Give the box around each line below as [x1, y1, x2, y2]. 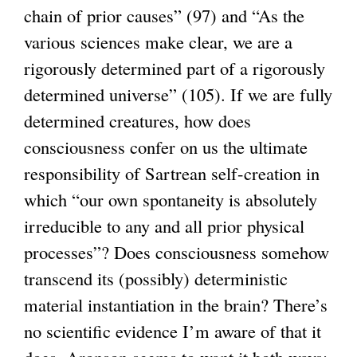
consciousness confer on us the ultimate [24, 135, 308, 159]
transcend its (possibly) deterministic [24, 266, 288, 291]
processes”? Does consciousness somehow [24, 240, 329, 265]
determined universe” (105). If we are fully [24, 82, 332, 107]
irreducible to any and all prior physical [24, 214, 304, 238]
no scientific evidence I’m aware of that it [24, 319, 321, 343]
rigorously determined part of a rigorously [24, 56, 325, 80]
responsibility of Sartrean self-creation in [24, 161, 320, 186]
